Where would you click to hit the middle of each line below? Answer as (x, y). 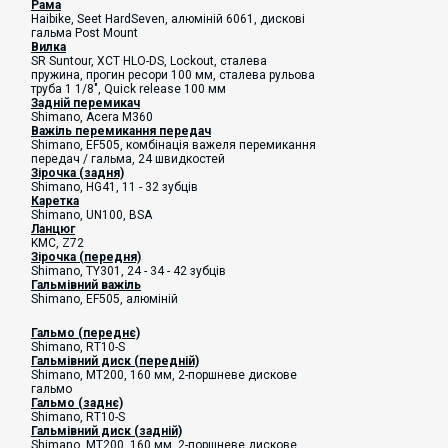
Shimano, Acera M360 (92, 117)
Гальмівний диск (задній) (106, 431)
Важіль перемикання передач (121, 131)
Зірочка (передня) (86, 257)
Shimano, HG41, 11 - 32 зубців (114, 187)
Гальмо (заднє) (77, 403)
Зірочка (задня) (77, 173)
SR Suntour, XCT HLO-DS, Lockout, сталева (149, 61)
